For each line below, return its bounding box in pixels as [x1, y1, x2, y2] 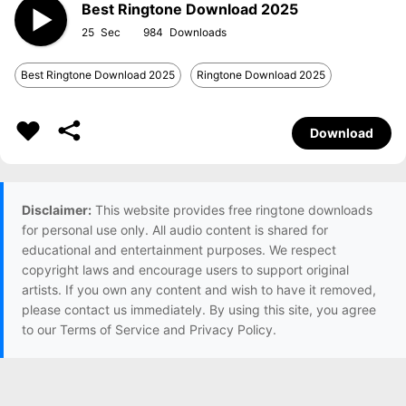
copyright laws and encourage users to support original [22, 262, 349, 277]
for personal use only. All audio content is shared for [22, 222, 328, 237]
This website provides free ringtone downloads [92, 202, 372, 217]
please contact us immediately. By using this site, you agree [22, 302, 376, 317]
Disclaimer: [22, 202, 92, 217]
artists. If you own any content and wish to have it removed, [22, 282, 376, 297]
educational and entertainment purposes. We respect [22, 242, 336, 257]
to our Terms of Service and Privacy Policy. [22, 322, 276, 337]
